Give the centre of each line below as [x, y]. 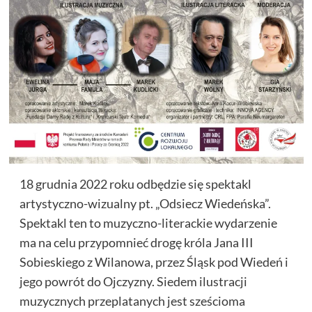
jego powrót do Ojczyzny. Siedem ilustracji [133, 282]
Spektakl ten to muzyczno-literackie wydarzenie [148, 223]
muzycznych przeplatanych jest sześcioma [132, 301]
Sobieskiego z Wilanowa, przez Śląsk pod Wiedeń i [154, 262]
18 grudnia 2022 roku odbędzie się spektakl [135, 184]
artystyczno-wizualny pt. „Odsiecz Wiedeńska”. [145, 204]
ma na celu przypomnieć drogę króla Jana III [136, 243]
